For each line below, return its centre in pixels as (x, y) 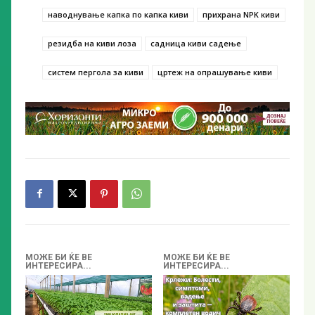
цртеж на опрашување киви (215, 72)
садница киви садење (196, 44)
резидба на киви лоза (92, 44)
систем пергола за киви (96, 72)
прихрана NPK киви (241, 15)
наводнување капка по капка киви (118, 15)
